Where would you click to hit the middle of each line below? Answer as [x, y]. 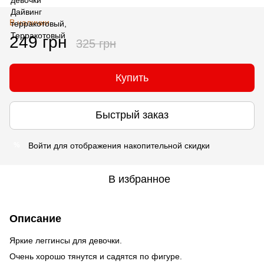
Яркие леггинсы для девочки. [66, 240]
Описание [35, 218]
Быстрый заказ [132, 115]
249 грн [38, 42]
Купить [132, 77]
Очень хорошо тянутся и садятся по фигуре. [96, 256]
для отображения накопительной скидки [131, 145]
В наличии [29, 22]
